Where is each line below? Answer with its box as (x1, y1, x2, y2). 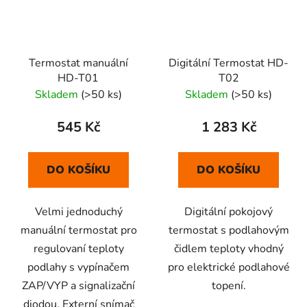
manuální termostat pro (20, 222, 137, 238)
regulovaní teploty (33, 241, 124, 256)
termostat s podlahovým (168, 222, 289, 238)
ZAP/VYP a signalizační (22, 278, 135, 293)
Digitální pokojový (184, 204, 273, 219)
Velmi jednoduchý (34, 204, 123, 219)
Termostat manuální (29, 55, 128, 71)
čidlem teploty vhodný (173, 241, 284, 256)
